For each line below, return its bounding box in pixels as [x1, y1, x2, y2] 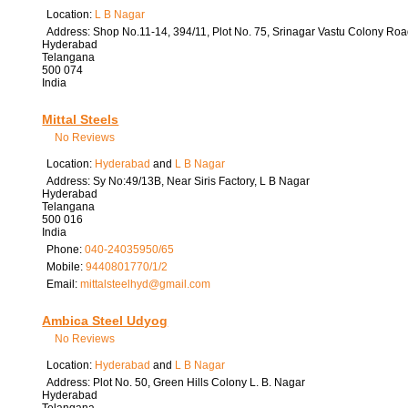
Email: [46, 277, 80, 291]
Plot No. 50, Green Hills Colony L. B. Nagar [92, 375, 305, 389]
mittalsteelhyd [79, 277, 148, 291]
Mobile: [46, 260, 86, 273]
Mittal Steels [42, 111, 119, 127]
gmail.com [158, 277, 210, 291]
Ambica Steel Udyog [42, 312, 168, 328]
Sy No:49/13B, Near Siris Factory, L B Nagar [92, 174, 310, 188]
